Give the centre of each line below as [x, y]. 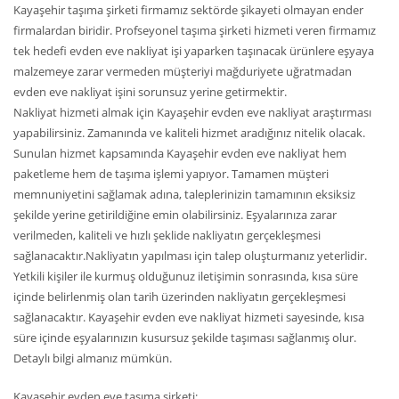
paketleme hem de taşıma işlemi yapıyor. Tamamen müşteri [171, 174]
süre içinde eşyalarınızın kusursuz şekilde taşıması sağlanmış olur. [185, 338]
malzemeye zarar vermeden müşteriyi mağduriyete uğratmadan [183, 71]
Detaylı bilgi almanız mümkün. [93, 358]
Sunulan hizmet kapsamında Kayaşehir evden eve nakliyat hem [180, 153]
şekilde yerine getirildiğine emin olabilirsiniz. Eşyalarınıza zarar [175, 215]
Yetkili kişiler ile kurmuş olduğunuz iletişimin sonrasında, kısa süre [186, 276]
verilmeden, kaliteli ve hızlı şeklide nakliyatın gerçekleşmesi [167, 235]
